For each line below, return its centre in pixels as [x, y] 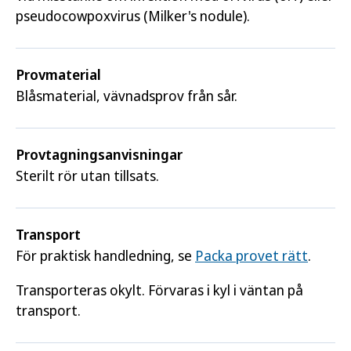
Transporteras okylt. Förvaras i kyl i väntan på [159, 290]
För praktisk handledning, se [105, 255]
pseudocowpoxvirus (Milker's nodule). [133, 16]
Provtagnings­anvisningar [99, 154]
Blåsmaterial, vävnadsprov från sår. [127, 96]
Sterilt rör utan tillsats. [87, 175]
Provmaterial [58, 74]
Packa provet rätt [251, 255]
